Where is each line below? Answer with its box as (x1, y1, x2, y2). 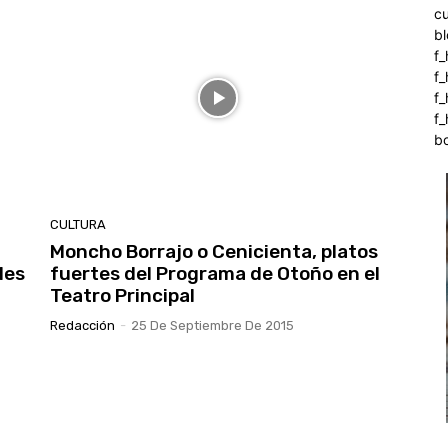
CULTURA (50, 217, 106, 233)
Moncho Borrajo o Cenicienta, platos (50, 240, 378, 264)
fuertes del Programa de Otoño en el (50, 262, 380, 286)
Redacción (50, 318, 115, 334)
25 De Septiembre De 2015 (131, 318, 294, 334)
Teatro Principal (50, 284, 195, 308)
